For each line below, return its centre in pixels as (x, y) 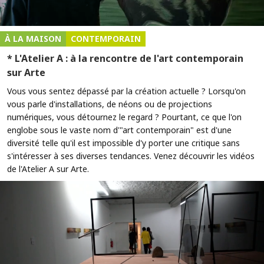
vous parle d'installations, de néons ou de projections (110, 104)
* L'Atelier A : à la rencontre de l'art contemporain (125, 58)
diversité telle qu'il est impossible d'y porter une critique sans (123, 143)
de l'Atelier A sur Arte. (48, 169)
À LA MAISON (33, 38)
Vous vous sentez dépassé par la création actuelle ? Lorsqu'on (126, 91)
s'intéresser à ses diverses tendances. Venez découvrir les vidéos (131, 156)
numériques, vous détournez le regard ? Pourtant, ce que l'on (124, 117)
